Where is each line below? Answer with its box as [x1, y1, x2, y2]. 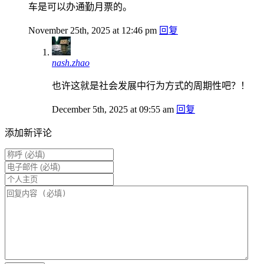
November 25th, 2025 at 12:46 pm [28, 25, 157, 36]
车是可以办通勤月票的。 [28, 2, 132, 12]
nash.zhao [52, 58, 90, 68]
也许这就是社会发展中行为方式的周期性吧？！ [52, 81, 250, 91]
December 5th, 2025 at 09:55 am [52, 104, 174, 115]
